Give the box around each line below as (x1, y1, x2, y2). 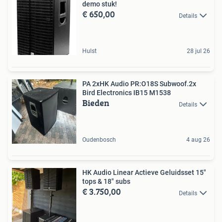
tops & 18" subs (82, 177, 130, 186)
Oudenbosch (82, 136, 116, 144)
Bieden (82, 96, 110, 110)
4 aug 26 (186, 136, 210, 144)
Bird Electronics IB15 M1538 (82, 89, 171, 97)
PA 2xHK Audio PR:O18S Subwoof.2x (82, 80, 196, 88)
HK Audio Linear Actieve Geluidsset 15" (82, 168, 206, 177)
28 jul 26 (187, 48, 210, 55)
